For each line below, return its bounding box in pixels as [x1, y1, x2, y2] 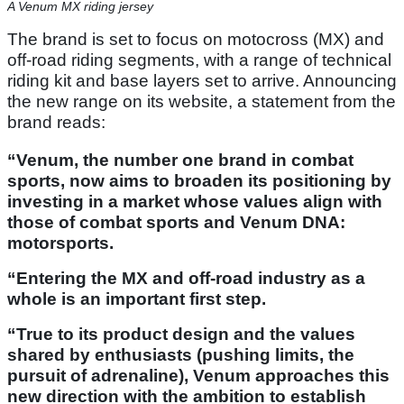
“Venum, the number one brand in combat [7, 151, 353, 170]
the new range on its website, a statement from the [7, 92, 396, 112]
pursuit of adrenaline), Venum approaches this [7, 366, 390, 386]
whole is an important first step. [7, 289, 266, 309]
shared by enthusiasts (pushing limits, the [7, 345, 354, 365]
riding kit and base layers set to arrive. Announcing [7, 71, 397, 91]
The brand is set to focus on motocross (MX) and [7, 30, 384, 50]
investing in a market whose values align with [7, 192, 382, 212]
